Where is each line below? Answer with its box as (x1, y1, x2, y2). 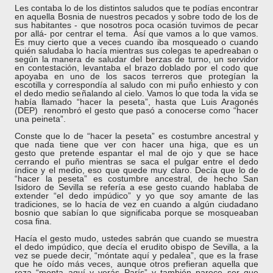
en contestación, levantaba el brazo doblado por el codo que (15, 63, 258, 73)
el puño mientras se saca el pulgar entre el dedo (49, 157, 258, 166)
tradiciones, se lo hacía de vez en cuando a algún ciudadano (15, 199, 258, 209)
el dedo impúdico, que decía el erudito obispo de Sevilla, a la (15, 242, 258, 252)
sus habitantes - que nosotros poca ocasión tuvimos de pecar (15, 20, 258, 30)
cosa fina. (15, 216, 52, 226)
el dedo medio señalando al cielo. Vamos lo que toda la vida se (15, 88, 258, 98)
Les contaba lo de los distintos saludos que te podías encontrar (15, 3, 258, 13)
